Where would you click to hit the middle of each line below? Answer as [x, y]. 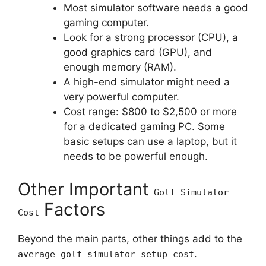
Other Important [86, 189]
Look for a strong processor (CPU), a [151, 38]
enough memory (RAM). [120, 67]
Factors [72, 209]
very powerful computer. [121, 97]
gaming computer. [106, 23]
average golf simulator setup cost [106, 254]
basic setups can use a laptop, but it [150, 142]
